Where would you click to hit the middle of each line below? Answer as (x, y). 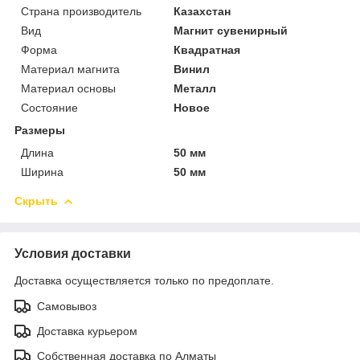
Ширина (42, 172)
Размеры (40, 130)
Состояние (49, 107)
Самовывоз (67, 306)
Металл (195, 88)
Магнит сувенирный (231, 30)
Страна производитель (81, 11)
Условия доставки (73, 253)
